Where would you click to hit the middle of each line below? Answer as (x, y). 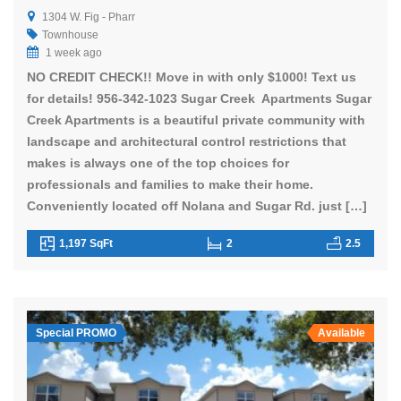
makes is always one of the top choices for (158, 163)
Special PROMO (76, 333)
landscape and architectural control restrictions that (187, 142)
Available (341, 333)
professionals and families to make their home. (170, 185)
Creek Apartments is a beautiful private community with (196, 120)
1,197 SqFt (86, 244)
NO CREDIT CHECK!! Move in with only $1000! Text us (192, 77)
